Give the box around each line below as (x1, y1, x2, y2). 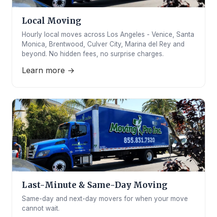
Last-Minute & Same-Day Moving (22, 180, 168, 190)
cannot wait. (22, 204, 60, 212)
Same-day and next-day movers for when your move (22, 195, 188, 202)
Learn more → (22, 65, 75, 75)
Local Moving (22, 15, 81, 26)
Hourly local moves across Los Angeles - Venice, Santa (22, 31, 194, 38)
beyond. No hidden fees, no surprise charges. (22, 50, 164, 58)
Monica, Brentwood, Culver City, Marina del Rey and (22, 40, 185, 48)
